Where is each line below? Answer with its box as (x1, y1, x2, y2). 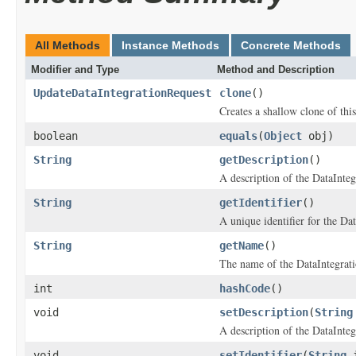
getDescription (219, 153, 308, 166)
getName (219, 239, 264, 252)
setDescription (219, 306, 308, 319)
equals (219, 130, 257, 142)
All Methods (35, 39, 100, 52)
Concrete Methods (241, 39, 341, 52)
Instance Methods (122, 39, 219, 52)
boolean (33, 130, 78, 142)
